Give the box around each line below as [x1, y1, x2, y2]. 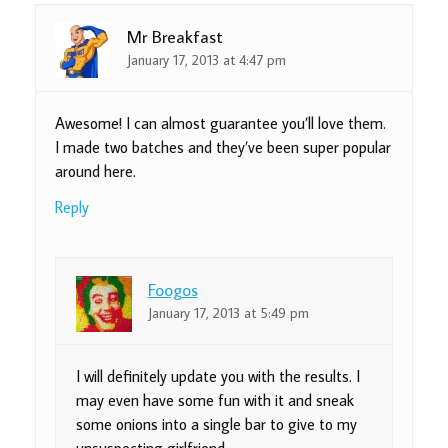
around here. [55, 160, 137, 181]
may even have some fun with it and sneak [75, 389, 354, 410]
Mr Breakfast [127, 24, 224, 48]
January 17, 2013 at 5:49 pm [147, 303, 309, 323]
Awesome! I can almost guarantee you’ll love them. [55, 112, 387, 133]
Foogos [147, 277, 198, 301]
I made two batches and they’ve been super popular [55, 136, 392, 157]
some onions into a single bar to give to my [75, 413, 357, 434]
